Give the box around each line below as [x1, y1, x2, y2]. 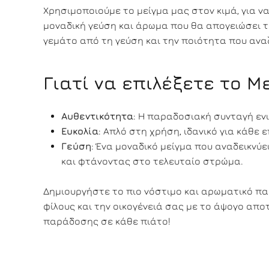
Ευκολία [61, 125, 98, 136]
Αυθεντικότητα [61, 110, 133, 121]
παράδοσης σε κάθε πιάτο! [43, 216, 171, 226]
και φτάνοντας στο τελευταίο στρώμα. [61, 156, 243, 166]
